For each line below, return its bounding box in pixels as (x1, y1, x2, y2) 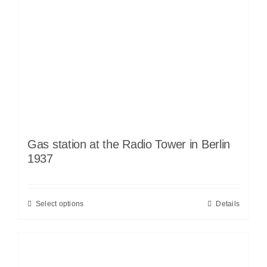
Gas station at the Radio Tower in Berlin (27, 138, 231, 151)
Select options (36, 200, 84, 209)
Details (216, 200, 240, 209)
